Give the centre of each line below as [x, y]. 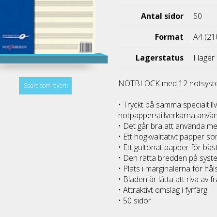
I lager [204, 58]
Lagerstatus [160, 58]
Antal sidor [163, 16]
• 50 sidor [135, 201]
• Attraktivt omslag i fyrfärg [163, 190]
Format [170, 37]
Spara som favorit [46, 86]
